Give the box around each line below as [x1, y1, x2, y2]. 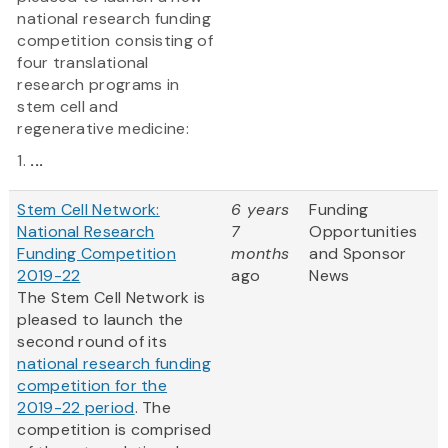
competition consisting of [17, 30, 213, 52]
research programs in [17, 74, 180, 96]
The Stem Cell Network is [17, 287, 206, 309]
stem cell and [17, 96, 119, 118]
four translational [17, 52, 149, 74]
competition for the [17, 375, 168, 397]
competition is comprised [17, 419, 212, 441]
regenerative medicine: [17, 118, 189, 140]
